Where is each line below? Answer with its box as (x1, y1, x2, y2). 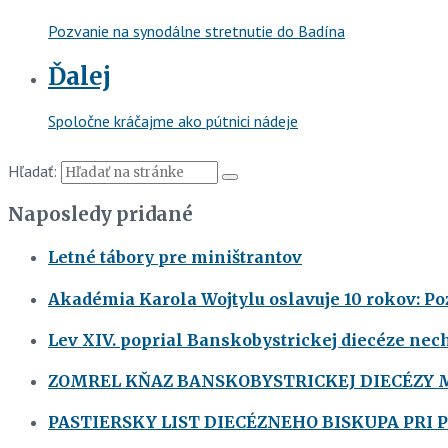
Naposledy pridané (8, 203, 193, 227)
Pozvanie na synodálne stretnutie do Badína (48, 20, 345, 41)
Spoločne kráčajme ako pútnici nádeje (48, 111, 298, 132)
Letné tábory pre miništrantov (48, 247, 302, 268)
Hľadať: (8, 161, 57, 182)
